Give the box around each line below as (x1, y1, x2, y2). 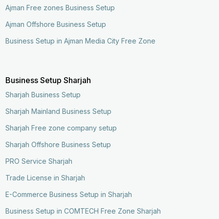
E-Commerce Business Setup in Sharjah (5, 190, 132, 198)
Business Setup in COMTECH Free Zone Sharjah (5, 206, 161, 215)
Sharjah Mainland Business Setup (5, 107, 112, 115)
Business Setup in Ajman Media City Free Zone (5, 36, 156, 45)
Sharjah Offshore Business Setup (5, 140, 111, 149)
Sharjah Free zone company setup (5, 123, 117, 132)
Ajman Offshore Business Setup (5, 20, 107, 28)
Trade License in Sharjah (5, 173, 86, 182)
